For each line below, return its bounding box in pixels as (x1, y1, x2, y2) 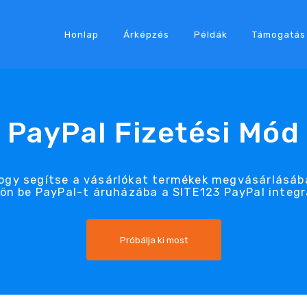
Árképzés (123, 28, 169, 40)
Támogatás (251, 28, 306, 40)
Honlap (64, 28, 99, 40)
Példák (193, 28, 228, 40)
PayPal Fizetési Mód (7, 115, 300, 150)
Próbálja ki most (119, 234, 188, 245)
